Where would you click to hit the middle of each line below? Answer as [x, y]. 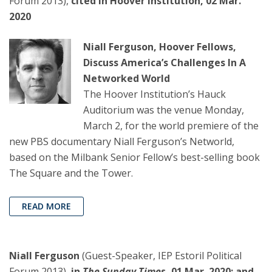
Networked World [127, 79]
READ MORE [46, 206]
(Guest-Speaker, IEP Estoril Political [162, 256]
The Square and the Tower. [71, 173]
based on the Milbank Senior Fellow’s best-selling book [134, 158]
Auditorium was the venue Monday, [164, 110]
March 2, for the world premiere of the [171, 126]
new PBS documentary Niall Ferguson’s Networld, [122, 142]
